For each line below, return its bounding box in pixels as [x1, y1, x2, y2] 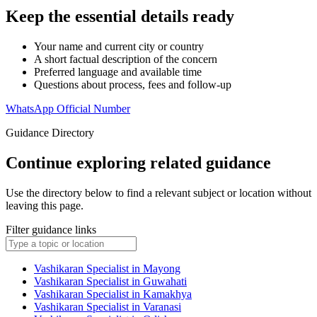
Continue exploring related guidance [6, 154, 271, 173]
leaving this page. [6, 200, 83, 212]
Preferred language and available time [34, 66, 202, 79]
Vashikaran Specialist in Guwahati [34, 275, 187, 288]
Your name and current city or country [34, 40, 204, 53]
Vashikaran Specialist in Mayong [34, 263, 180, 275]
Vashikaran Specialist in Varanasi [34, 301, 181, 313]
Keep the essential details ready [6, 7, 234, 26]
